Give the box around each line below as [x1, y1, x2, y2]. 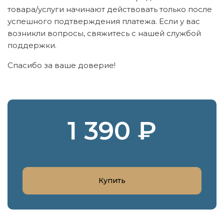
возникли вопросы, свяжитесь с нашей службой [7, 28, 201, 38]
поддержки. [7, 40, 56, 50]
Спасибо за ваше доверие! [7, 60, 115, 70]
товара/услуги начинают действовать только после [7, 4, 212, 14]
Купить [98, 175, 125, 185]
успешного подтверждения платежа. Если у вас [7, 16, 200, 26]
